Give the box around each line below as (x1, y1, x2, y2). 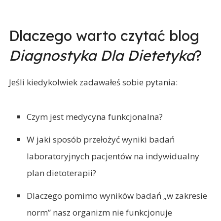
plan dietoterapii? (27, 167, 96, 179)
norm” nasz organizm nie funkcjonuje (27, 207, 172, 218)
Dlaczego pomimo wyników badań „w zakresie (27, 190, 207, 201)
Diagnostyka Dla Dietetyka (9, 46, 194, 64)
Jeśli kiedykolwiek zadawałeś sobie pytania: (9, 76, 178, 88)
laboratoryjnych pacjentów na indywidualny (27, 150, 199, 162)
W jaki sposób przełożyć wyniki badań (27, 134, 175, 145)
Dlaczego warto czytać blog (9, 27, 199, 44)
